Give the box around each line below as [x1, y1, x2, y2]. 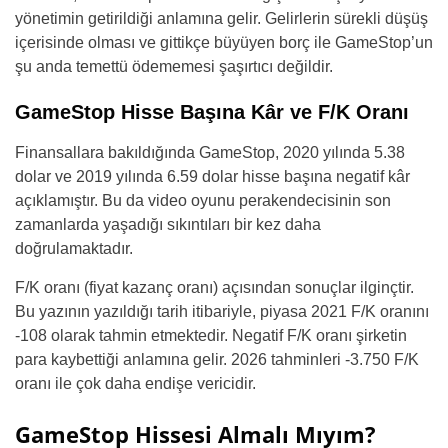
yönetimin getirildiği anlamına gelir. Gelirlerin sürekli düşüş [15, 9, 428, 27]
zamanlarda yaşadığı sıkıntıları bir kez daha [15, 215, 321, 233]
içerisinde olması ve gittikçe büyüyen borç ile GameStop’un [15, 33, 433, 51]
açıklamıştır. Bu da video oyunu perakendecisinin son [15, 191, 391, 209]
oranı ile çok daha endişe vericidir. [15, 374, 256, 392]
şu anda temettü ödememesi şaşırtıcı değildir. [15, 57, 333, 75]
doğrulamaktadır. [15, 239, 133, 257]
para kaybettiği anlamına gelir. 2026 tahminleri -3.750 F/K [15, 350, 419, 368]
